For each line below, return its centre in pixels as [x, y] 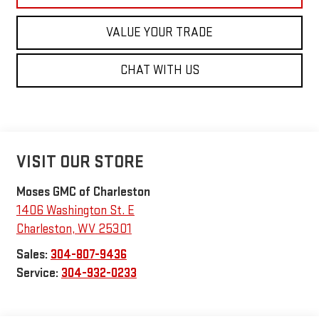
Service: [38, 273]
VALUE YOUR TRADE [159, 32]
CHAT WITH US [159, 70]
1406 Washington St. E [75, 210]
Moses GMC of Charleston [83, 192]
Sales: [33, 254]
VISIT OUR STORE [80, 162]
